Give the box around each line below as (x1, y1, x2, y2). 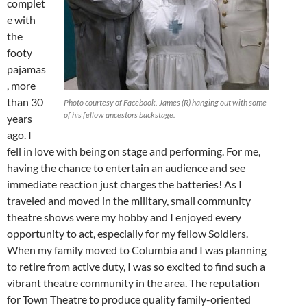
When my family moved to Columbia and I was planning (7, 243, 267, 256)
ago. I (7, 127, 32, 141)
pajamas (7, 62, 46, 75)
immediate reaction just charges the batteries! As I (7, 177, 242, 191)
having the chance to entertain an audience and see (7, 160, 245, 174)
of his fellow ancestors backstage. (64, 109, 176, 120)
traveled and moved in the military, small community (7, 193, 251, 207)
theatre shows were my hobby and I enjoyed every (7, 210, 241, 223)
